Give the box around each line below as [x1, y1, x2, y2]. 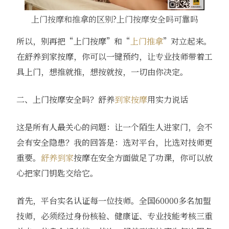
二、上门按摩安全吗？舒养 [16, 94, 114, 106]
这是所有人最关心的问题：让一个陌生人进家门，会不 [16, 121, 213, 133]
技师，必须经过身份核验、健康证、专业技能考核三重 [16, 210, 213, 222]
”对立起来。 [163, 35, 212, 48]
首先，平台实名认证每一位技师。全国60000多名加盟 [16, 195, 211, 207]
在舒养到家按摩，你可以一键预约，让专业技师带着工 [16, 51, 213, 63]
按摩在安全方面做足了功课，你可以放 [73, 152, 213, 164]
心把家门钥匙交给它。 [16, 167, 98, 179]
